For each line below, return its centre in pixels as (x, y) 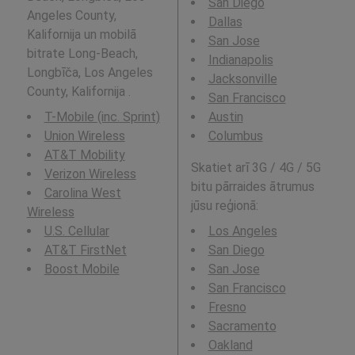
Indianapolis (240, 60)
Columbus (235, 136)
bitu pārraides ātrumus (252, 187)
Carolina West (82, 193)
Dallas (225, 22)
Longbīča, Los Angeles (90, 73)
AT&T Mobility (84, 155)
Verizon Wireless (90, 174)
